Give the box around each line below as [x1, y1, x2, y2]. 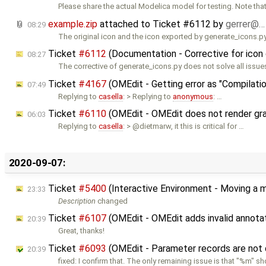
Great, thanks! [58, 226, 105, 236]
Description [58, 196, 96, 205]
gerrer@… [226, 18, 265, 30]
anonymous [173, 91, 214, 101]
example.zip [48, 18, 97, 30]
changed [96, 196, 128, 205]
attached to [97, 18, 153, 30]
